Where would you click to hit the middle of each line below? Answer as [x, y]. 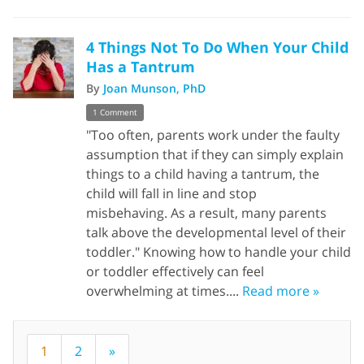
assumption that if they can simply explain [215, 154]
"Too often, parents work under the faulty [213, 134]
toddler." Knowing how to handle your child [219, 251]
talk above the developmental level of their [216, 232]
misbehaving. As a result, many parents [206, 212]
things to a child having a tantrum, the [203, 173]
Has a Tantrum [141, 67]
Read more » [281, 290]
